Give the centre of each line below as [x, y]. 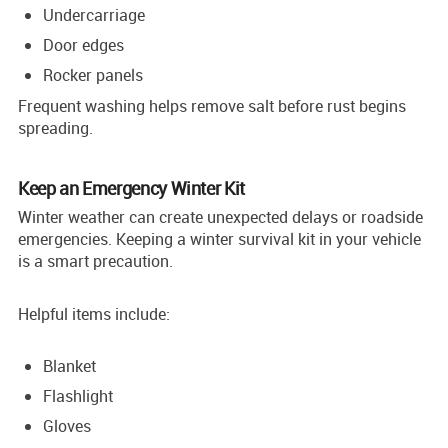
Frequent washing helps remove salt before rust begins [212, 105]
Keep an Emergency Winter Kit [131, 187]
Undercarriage [94, 14]
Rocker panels [93, 74]
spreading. [55, 127]
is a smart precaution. [95, 260]
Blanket [69, 365]
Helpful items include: [94, 313]
